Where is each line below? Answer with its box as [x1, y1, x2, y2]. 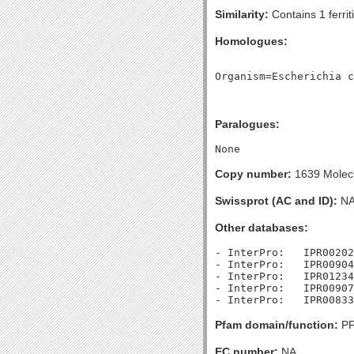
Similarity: [215, 8, 269, 21]
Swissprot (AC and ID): [215, 194, 337, 207]
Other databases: [215, 221, 308, 234]
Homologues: [215, 35, 288, 47]
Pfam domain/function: [215, 318, 338, 331]
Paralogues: [215, 118, 280, 130]
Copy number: [215, 168, 292, 180]
